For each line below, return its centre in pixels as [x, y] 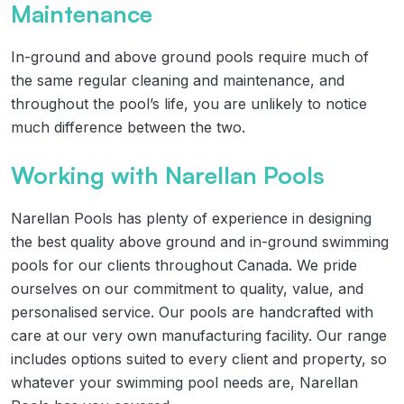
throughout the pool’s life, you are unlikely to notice [189, 103]
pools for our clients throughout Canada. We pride [184, 265]
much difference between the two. [130, 127]
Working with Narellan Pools [168, 174]
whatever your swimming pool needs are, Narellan [184, 382]
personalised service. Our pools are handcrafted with [192, 312]
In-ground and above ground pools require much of [190, 56]
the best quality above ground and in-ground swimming [200, 241]
